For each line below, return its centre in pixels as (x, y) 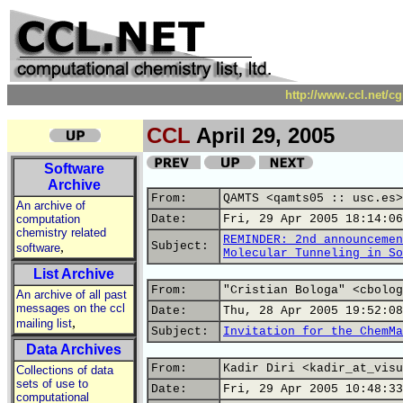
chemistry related (61, 233)
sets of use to (52, 384)
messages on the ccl (71, 308)
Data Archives (74, 349)
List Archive (74, 274)
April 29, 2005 (263, 135)
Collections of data (65, 370)
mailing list (44, 323)
